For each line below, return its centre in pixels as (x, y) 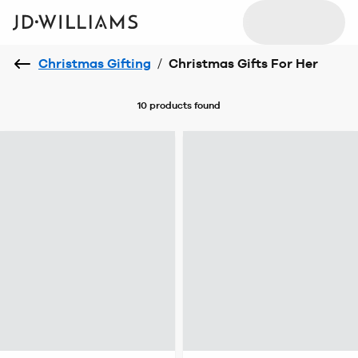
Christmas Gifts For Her (243, 64)
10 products (165, 105)
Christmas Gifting (95, 64)
